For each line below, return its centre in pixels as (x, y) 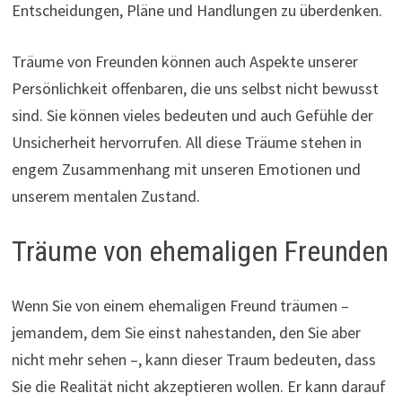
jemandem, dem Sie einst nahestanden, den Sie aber (186, 332)
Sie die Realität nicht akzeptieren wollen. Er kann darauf (198, 386)
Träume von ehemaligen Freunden (200, 252)
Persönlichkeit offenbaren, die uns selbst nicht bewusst (195, 89)
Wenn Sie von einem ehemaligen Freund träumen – (180, 305)
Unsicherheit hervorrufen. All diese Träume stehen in (186, 143)
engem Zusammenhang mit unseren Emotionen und (186, 170)
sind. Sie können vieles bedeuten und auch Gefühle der (192, 116)
